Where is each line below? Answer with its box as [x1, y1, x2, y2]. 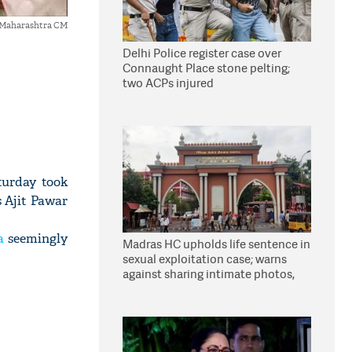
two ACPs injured [123, 75, 214, 91]
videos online [123, 280, 194, 297]
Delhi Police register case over [123, 45, 281, 61]
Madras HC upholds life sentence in [123, 236, 310, 252]
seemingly [3, 230, 68, 247]
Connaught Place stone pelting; [123, 60, 290, 76]
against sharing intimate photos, [123, 266, 295, 282]
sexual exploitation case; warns [123, 251, 287, 267]
